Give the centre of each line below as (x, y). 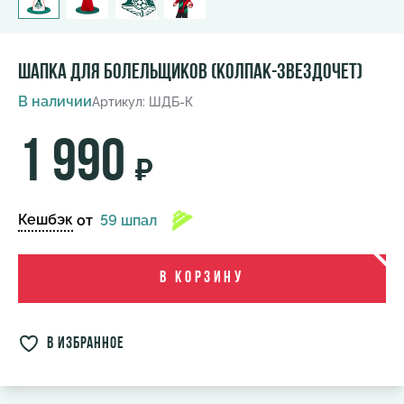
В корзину (202, 278)
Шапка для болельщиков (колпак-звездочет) (190, 73)
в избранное (86, 344)
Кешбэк (46, 220)
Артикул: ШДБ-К (142, 101)
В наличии (55, 101)
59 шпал (127, 220)
